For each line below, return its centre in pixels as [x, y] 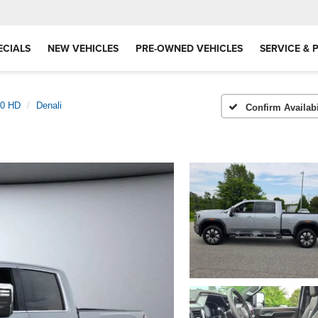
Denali [49, 105]
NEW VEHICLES [83, 49]
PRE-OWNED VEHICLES [189, 49]
